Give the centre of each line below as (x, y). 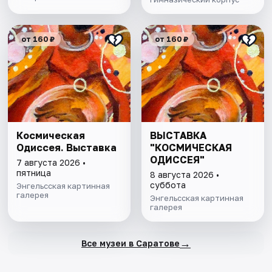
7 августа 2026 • (51, 163)
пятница (34, 173)
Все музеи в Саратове (130, 243)
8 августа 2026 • (184, 175)
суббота (168, 185)
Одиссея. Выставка (67, 148)
